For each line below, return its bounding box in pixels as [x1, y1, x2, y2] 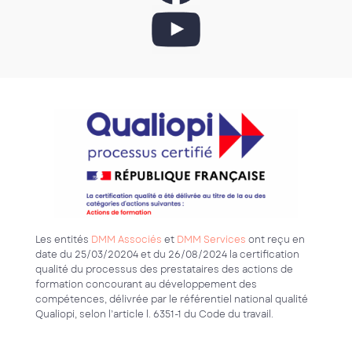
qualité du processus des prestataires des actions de [35, 262, 293, 277]
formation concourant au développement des [35, 277, 257, 291]
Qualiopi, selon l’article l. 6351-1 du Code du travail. [35, 306, 273, 321]
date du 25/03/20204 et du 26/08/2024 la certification [35, 247, 299, 262]
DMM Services [177, 232, 246, 247]
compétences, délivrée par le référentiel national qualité [35, 291, 308, 306]
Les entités [35, 232, 91, 247]
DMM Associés [91, 232, 162, 247]
